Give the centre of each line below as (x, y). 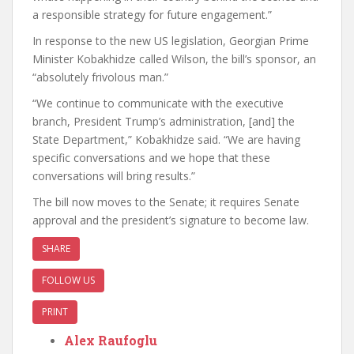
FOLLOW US (68, 280)
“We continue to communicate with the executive (158, 103)
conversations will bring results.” (114, 176)
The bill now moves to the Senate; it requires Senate (166, 202)
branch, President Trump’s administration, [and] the (164, 121)
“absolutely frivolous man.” (100, 77)
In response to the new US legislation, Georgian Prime (171, 41)
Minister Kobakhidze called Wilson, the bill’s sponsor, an (174, 59)
